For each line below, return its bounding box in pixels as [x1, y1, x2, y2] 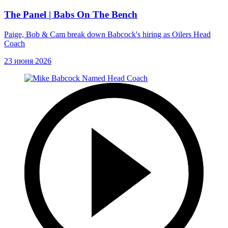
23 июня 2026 [4, 56, 51, 65]
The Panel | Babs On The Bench [4, 9, 137, 20]
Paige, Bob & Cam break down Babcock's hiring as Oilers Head [4, 30, 211, 39]
